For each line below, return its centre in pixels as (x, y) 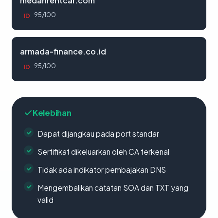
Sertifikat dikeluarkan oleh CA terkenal (103, 152)
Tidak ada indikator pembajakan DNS (102, 170)
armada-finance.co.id (63, 51)
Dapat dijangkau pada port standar (98, 134)
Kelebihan (52, 113)
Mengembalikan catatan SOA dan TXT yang (113, 188)
